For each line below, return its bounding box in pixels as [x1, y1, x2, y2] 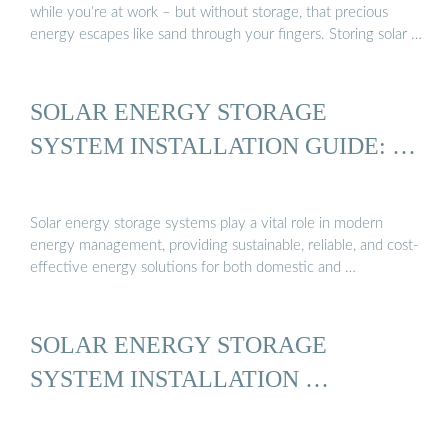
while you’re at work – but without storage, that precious [30, 5, 388, 21]
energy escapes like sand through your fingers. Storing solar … [30, 27, 422, 43]
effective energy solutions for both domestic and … [30, 259, 356, 275]
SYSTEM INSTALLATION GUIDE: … [30, 132, 416, 160]
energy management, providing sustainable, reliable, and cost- [30, 237, 419, 253]
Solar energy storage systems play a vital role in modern [30, 215, 383, 231]
